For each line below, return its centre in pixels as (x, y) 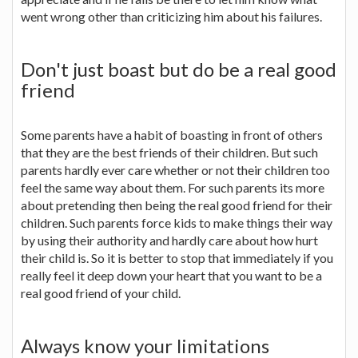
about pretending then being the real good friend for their (177, 205)
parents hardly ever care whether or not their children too (175, 169)
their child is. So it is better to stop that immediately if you (177, 257)
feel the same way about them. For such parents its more (173, 187)
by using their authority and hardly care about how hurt (169, 240)
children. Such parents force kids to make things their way (177, 222)
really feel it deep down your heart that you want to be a (171, 275)
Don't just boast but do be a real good (179, 69)
